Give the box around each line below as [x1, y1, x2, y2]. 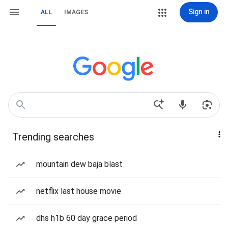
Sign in [188, 8, 210, 16]
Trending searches [12, 131, 94, 143]
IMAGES [64, 9, 88, 16]
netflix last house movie [36, 186, 121, 196]
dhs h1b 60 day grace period [36, 213, 137, 223]
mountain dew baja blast [36, 159, 123, 169]
